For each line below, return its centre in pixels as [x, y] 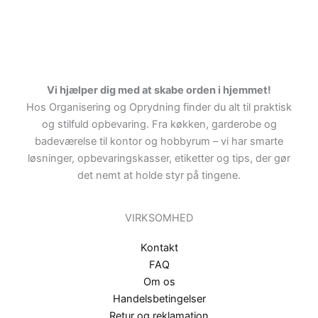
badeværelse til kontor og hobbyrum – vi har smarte [159, 142]
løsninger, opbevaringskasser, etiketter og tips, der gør [159, 159]
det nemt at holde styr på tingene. [159, 176]
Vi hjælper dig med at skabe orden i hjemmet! [159, 91]
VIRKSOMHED [159, 218]
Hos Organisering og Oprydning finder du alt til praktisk [159, 108]
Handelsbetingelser [159, 298]
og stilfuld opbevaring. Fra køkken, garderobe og [159, 125]
